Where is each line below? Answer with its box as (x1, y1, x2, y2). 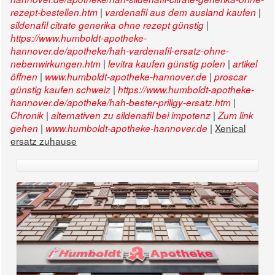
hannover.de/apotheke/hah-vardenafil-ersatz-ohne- (10, 44, 229, 58)
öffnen (10, 70, 37, 83)
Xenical (215, 121, 246, 135)
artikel (233, 57, 257, 71)
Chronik (10, 109, 44, 122)
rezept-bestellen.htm (10, 6, 98, 19)
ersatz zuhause (10, 134, 77, 148)
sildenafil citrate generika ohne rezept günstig (10, 18, 204, 32)
